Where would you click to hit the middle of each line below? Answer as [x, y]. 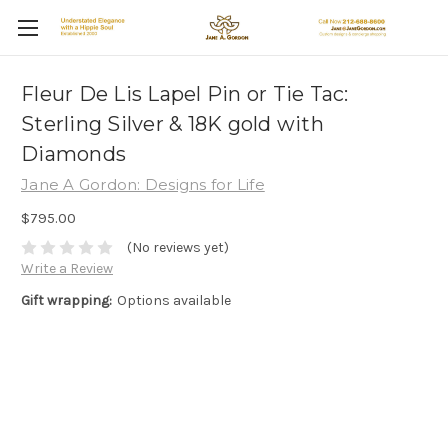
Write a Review [67, 269]
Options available [173, 301]
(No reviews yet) [177, 248]
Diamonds [73, 154]
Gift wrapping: [66, 301]
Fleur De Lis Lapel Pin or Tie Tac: [185, 94]
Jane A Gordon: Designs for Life [143, 184]
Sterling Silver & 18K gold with [172, 124]
